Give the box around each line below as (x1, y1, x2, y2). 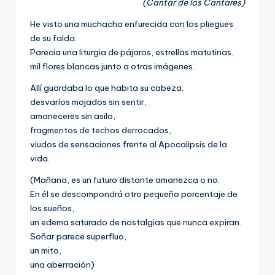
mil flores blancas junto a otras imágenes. (30, 61, 195, 72)
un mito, (30, 245, 61, 257)
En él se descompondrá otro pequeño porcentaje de (30, 188, 238, 200)
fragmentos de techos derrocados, (30, 125, 171, 136)
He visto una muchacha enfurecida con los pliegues (30, 18, 233, 30)
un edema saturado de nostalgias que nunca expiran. (30, 217, 241, 228)
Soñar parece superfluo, (30, 231, 126, 242)
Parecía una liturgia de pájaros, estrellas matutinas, (30, 47, 234, 58)
